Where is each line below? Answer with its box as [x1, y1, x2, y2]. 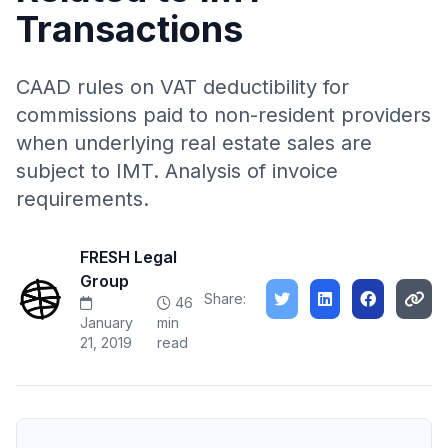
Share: [204, 290, 246, 307]
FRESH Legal [80, 247, 177, 267]
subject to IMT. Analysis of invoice [16, 159, 338, 183]
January [80, 314, 133, 331]
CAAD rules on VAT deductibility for [16, 75, 349, 99]
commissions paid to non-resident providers [16, 103, 431, 127]
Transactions [16, 7, 243, 51]
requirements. [16, 187, 149, 211]
